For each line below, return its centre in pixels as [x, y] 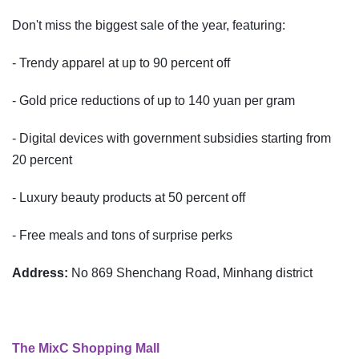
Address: [42, 273]
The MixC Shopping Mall [86, 349]
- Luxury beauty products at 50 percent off [129, 198]
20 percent [42, 160]
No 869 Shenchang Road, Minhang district [192, 273]
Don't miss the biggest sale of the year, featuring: [149, 26]
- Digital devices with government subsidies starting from [171, 139]
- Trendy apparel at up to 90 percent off [121, 63]
